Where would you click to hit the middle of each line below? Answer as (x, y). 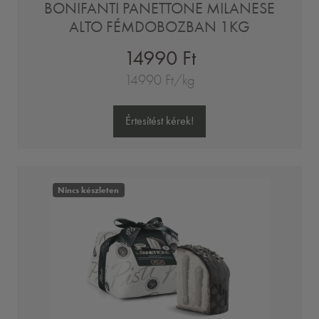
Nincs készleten (89, 190)
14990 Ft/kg (159, 80)
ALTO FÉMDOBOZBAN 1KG (159, 26)
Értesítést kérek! (159, 121)
